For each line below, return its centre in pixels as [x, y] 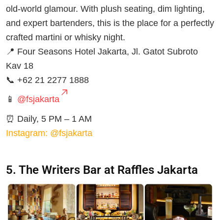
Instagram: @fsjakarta [49, 133]
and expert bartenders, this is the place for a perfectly [110, 23]
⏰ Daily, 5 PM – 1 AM [49, 119]
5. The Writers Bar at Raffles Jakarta [102, 170]
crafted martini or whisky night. [66, 37]
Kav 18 [20, 66]
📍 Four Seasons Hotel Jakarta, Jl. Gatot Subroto [102, 51]
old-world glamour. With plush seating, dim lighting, [105, 9]
